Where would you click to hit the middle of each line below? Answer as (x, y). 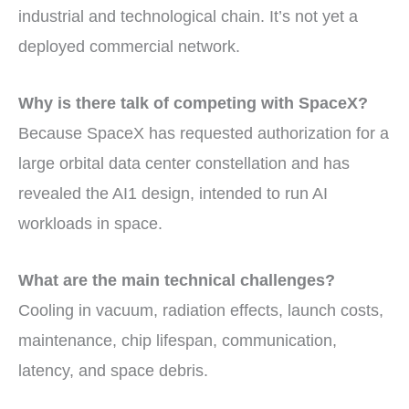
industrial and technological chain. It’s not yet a (188, 17)
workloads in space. (90, 223)
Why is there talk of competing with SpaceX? (193, 103)
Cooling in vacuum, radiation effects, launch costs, (201, 310)
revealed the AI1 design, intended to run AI (173, 193)
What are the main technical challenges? (177, 280)
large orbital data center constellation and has (184, 163)
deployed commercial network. (129, 47)
